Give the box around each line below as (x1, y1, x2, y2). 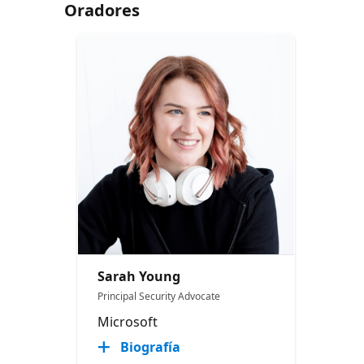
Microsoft (97, 312, 158, 331)
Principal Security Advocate (97, 288, 221, 303)
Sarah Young (97, 266, 181, 285)
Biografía (120, 337, 181, 356)
